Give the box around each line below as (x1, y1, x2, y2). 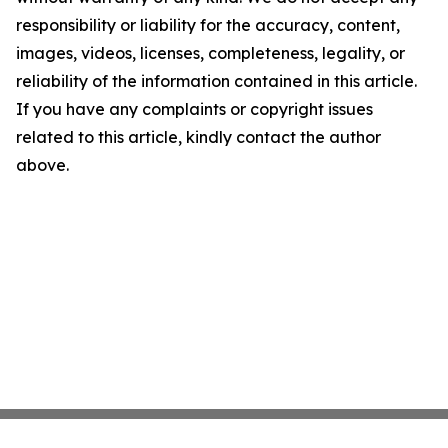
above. (16, 155, 69, 175)
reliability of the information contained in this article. (16, 71, 417, 91)
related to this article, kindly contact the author (16, 127, 381, 147)
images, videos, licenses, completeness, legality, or (16, 43, 405, 63)
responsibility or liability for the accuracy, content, (16, 15, 400, 35)
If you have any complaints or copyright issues (16, 99, 373, 119)
